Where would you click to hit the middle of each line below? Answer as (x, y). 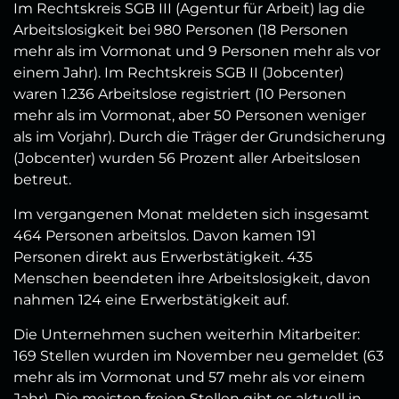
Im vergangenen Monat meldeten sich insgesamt (191, 215)
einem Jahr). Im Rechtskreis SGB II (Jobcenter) (179, 73)
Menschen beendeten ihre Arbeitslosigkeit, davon (192, 279)
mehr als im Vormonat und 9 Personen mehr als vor (197, 52)
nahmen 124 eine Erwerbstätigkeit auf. (151, 300)
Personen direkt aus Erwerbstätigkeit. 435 (163, 257)
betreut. (42, 180)
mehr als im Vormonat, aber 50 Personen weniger (190, 116)
